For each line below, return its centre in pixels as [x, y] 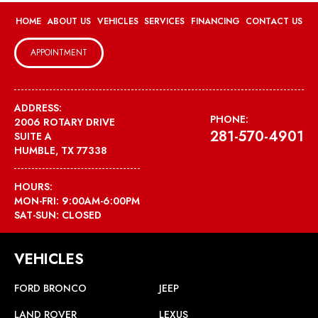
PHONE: [229, 119]
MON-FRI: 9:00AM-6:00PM [77, 201]
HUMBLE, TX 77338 [61, 151]
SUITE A [33, 137]
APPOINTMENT [59, 53]
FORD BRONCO [50, 289]
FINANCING [215, 22]
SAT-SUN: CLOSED [58, 215]
